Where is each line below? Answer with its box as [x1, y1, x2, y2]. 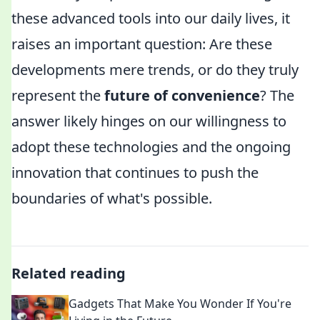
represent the [11, 86, 104, 105]
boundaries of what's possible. [11, 189, 212, 208]
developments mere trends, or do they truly [11, 60, 299, 79]
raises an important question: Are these [11, 34, 272, 54]
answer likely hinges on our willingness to [11, 111, 286, 131]
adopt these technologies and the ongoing [11, 137, 291, 156]
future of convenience [104, 86, 260, 105]
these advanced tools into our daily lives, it [11, 9, 290, 28]
